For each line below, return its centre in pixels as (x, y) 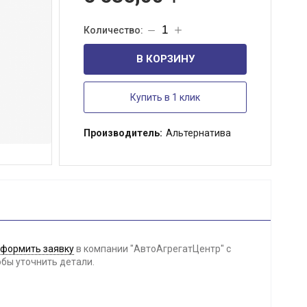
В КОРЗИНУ (165, 59)
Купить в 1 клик (165, 97)
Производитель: (123, 133)
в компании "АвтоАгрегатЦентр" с (152, 249)
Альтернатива (198, 133)
